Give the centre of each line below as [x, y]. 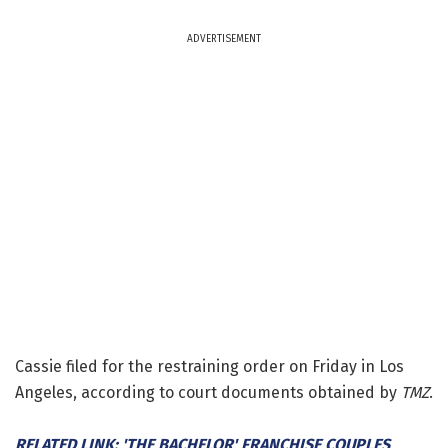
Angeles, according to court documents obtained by [208, 392]
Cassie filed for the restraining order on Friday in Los [209, 366]
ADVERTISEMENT [224, 38]
